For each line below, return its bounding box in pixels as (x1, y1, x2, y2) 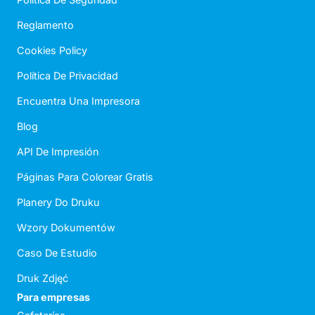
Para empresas (17, 291, 90, 304)
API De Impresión (17, 146, 99, 158)
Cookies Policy (17, 44, 87, 57)
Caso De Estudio (17, 247, 97, 259)
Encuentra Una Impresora (17, 95, 140, 108)
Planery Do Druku (17, 196, 100, 209)
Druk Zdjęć (17, 272, 68, 285)
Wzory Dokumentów (17, 221, 115, 234)
